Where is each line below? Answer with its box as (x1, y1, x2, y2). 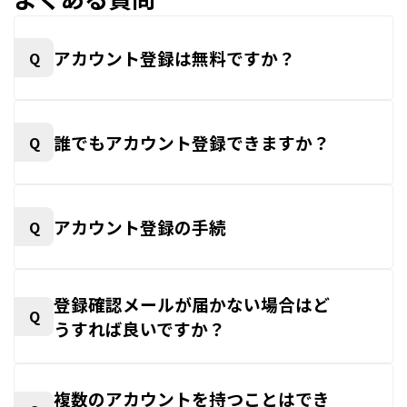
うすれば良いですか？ (54, 316, 225, 342)
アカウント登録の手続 (54, 214, 226, 240)
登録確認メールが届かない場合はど (54, 292, 330, 317)
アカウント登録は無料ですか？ (54, 45, 295, 71)
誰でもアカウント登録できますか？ (54, 130, 330, 155)
